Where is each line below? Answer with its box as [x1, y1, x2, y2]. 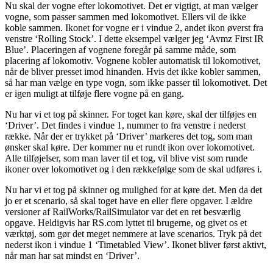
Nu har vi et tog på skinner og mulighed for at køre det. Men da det [5, 184, 262, 195]
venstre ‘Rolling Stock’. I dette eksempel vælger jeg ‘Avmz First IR [5, 33, 264, 44]
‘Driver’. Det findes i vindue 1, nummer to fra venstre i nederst [5, 119, 246, 130]
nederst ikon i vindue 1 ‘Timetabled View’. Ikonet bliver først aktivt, [5, 239, 266, 250]
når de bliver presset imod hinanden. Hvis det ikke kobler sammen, [5, 66, 261, 77]
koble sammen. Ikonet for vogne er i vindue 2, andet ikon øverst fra [5, 22, 263, 33]
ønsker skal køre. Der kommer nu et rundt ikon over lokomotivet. [5, 141, 255, 152]
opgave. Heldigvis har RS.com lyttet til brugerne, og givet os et [5, 217, 247, 228]
